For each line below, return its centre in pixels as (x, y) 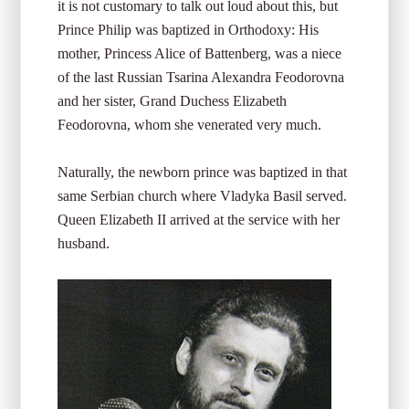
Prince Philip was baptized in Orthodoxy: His (189, 30)
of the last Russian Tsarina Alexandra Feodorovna (201, 77)
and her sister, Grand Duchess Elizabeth (173, 101)
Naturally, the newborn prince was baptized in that (203, 172)
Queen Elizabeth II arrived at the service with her (199, 220)
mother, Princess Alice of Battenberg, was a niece (200, 53)
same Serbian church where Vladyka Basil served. (203, 196)
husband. (84, 243)
